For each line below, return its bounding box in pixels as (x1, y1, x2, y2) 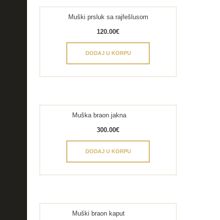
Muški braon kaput (72, 210, 125, 218)
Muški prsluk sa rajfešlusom (68, 13, 148, 21)
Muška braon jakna (72, 111, 127, 119)
